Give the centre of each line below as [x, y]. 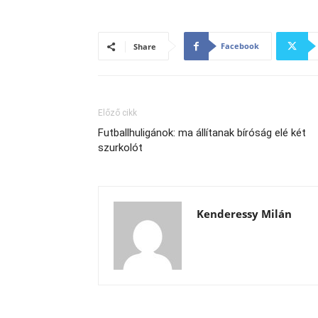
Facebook [240, 46]
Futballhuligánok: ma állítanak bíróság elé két [202, 133]
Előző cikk [117, 113]
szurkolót [120, 148]
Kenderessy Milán [244, 214]
